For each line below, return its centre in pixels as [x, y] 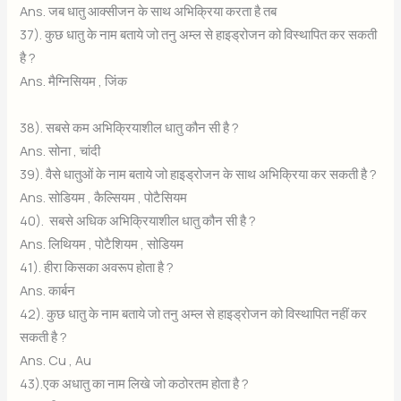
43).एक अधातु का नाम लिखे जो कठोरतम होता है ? [135, 384]
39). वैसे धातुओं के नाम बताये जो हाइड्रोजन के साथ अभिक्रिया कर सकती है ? [199, 174]
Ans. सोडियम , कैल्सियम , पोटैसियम [104, 197]
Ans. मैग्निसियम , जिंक [74, 81]
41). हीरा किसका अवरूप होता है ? [97, 267]
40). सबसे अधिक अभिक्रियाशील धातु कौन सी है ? [138, 221]
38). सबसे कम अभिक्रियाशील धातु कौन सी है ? [130, 128]
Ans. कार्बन [48, 290]
